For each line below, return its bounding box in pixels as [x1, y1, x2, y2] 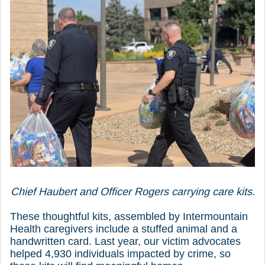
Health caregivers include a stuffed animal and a [10, 222, 237, 235]
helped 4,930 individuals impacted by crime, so [10, 247, 231, 260]
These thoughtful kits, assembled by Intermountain [10, 210, 248, 222]
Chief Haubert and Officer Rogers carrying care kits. [10, 185, 255, 198]
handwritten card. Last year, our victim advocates [10, 235, 241, 247]
